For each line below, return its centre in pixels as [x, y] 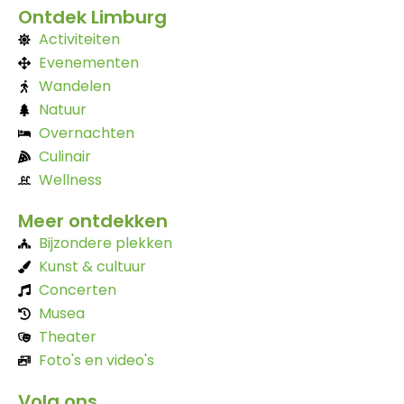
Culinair [64, 156]
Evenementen [88, 62]
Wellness [70, 179]
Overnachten [86, 133]
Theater [67, 336]
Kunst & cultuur [92, 266]
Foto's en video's [96, 360]
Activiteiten [79, 39]
